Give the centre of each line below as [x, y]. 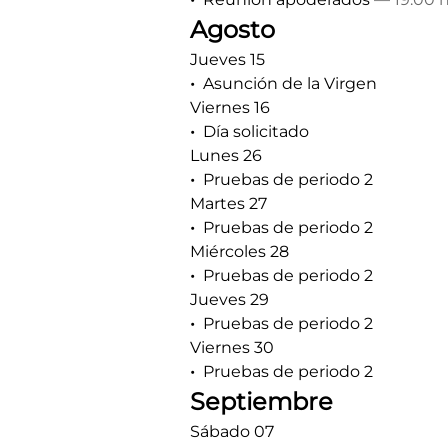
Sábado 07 [232, 431]
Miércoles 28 [239, 251]
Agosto [232, 29]
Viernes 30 [232, 347]
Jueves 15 [227, 59]
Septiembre [261, 401]
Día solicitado [256, 131]
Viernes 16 [230, 107]
